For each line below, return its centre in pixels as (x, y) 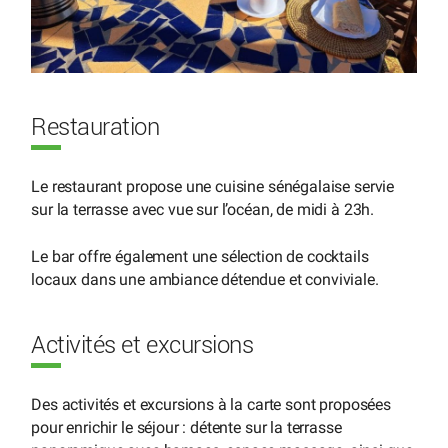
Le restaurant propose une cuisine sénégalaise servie (213, 187)
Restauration (95, 128)
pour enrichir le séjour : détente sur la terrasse (186, 427)
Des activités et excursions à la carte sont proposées (211, 404)
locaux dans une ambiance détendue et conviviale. (205, 279)
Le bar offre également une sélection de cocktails (200, 256)
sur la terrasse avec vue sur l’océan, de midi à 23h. (203, 210)
